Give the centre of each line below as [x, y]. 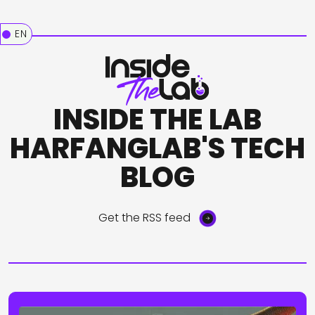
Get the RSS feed [144, 217]
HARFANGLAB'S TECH [157, 148]
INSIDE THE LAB [157, 119]
